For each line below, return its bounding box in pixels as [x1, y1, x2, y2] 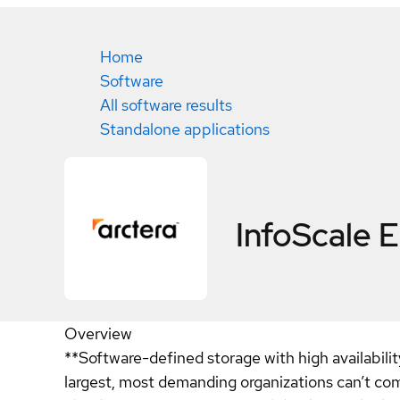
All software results [100, 95, 232, 115]
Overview [64, 323, 132, 344]
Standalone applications [100, 119, 270, 139]
